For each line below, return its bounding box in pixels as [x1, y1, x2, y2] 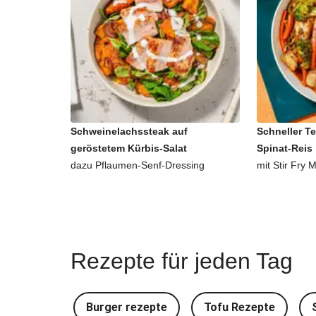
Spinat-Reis [257, 142, 312, 154]
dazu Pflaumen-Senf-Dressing [71, 159, 205, 171]
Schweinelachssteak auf [71, 126, 188, 137]
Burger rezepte [86, 300, 167, 314]
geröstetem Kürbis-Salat [71, 142, 187, 154]
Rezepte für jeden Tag [71, 248, 293, 274]
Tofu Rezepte [204, 300, 275, 314]
